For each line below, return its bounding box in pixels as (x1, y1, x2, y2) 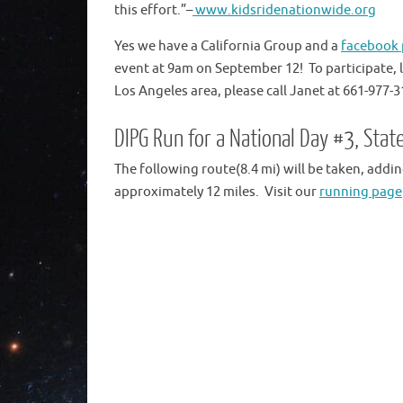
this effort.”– (114, 2, 193, 19)
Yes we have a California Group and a (114, 38, 341, 55)
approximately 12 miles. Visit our (114, 184, 319, 201)
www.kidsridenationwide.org (193, 2, 376, 19)
